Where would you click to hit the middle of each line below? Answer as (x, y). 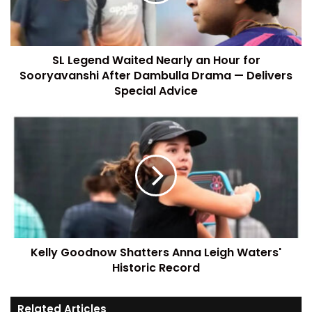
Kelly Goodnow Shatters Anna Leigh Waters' (156, 252)
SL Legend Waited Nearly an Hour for (156, 60)
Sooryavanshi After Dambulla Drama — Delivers (156, 76)
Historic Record (156, 268)
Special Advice (156, 91)
